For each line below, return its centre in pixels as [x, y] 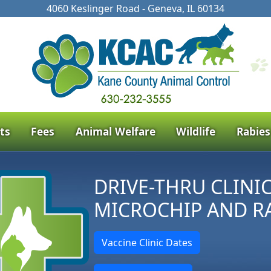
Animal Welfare [115, 131]
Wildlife [196, 131]
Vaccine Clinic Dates [147, 243]
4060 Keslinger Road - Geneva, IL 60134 [135, 8]
